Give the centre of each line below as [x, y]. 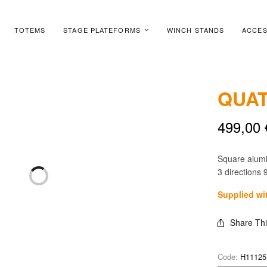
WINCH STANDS [196, 30]
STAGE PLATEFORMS [102, 30]
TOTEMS [30, 30]
